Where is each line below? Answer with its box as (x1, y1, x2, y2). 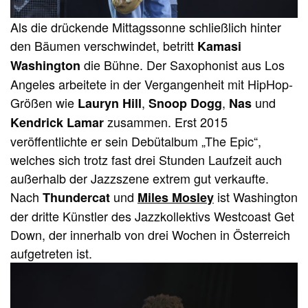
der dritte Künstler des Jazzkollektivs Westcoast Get (10, 206, 294, 225)
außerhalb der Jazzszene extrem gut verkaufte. (10, 168, 269, 187)
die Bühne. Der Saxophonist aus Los (80, 55, 285, 74)
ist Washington (214, 187, 298, 206)
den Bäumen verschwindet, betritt (10, 36, 194, 54)
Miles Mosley (137, 188, 214, 206)
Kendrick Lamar (10, 113, 104, 131)
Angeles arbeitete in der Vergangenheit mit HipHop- (10, 74, 293, 93)
